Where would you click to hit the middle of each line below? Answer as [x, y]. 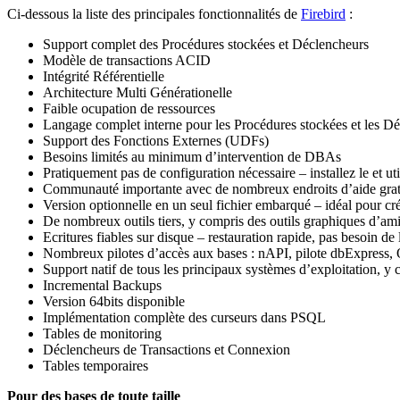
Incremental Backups [102, 285]
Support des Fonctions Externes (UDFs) [156, 140]
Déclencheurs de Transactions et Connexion [167, 349]
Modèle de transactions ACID [127, 60]
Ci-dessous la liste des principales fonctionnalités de [154, 13]
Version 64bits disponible [114, 301]
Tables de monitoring [102, 333]
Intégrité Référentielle [104, 76]
